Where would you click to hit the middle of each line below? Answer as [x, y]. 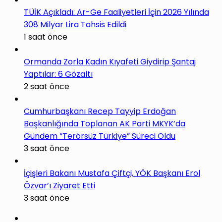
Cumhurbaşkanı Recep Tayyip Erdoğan [100, 111]
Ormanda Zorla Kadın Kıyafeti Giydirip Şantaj [110, 62]
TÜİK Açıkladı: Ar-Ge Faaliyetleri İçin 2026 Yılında [116, 12]
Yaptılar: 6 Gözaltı [58, 74]
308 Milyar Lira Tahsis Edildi [75, 25]
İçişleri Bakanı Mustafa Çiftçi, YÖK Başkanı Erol [112, 173]
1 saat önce [46, 37]
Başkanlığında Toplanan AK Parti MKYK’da [105, 124]
